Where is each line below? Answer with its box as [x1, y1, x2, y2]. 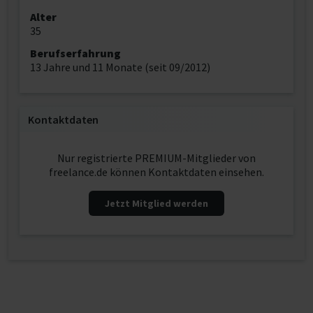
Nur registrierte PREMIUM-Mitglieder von [57, 151, 256, 165]
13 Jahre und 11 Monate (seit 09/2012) [30, 60, 210, 74]
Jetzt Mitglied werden [105, 197, 208, 210]
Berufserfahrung [30, 46, 121, 60]
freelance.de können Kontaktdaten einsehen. [49, 165, 264, 179]
